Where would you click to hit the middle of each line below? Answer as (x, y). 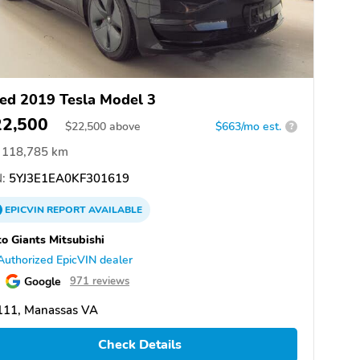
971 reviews (100, 281)
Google (43, 281)
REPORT (66, 209)
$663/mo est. (248, 126)
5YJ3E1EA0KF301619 (67, 178)
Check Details (139, 345)
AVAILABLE (114, 209)
